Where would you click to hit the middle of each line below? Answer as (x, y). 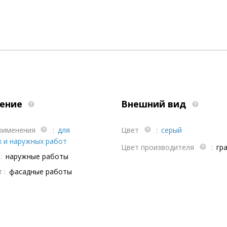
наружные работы (37, 156)
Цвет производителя (159, 147)
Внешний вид (155, 104)
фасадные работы (40, 172)
